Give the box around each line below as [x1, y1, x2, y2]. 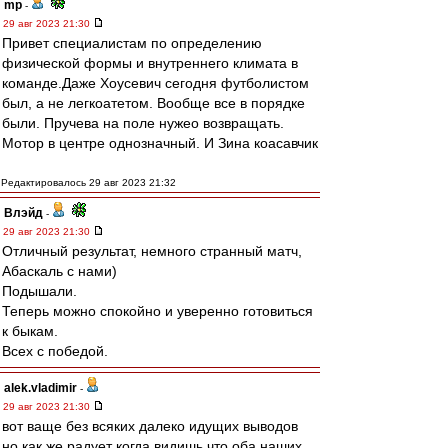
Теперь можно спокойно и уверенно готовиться [2, 303, 313, 319]
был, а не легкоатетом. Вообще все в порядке [2, 95, 305, 111]
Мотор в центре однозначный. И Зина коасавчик [2, 135, 318, 151]
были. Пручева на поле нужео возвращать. [2, 115, 284, 131]
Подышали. [2, 283, 77, 299]
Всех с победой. [2, 343, 108, 359]
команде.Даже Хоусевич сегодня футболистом [2, 75, 309, 91]
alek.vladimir [4, 381, 77, 395]
